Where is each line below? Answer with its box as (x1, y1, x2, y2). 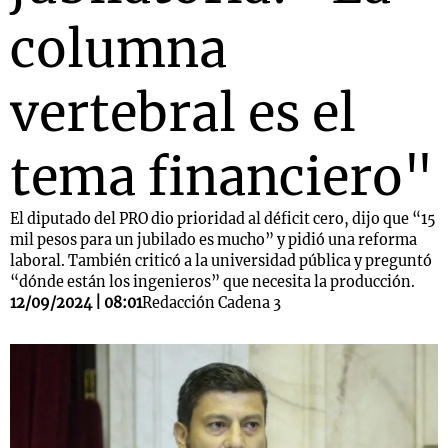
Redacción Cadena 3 (142, 294, 281, 312)
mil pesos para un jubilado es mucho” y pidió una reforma (10, 231, 417, 249)
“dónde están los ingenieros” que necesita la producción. (10, 273, 415, 291)
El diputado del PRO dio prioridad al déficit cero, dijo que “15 (10, 210, 436, 228)
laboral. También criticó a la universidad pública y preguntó (10, 252, 432, 270)
